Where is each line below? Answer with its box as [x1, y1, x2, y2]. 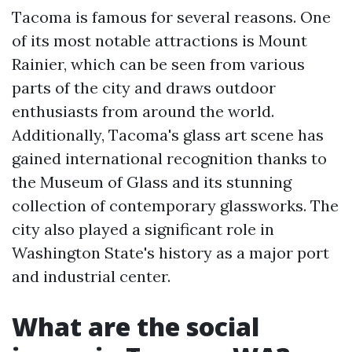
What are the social [12, 310, 259, 343]
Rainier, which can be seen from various [12, 54, 305, 74]
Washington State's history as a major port [12, 243, 329, 262]
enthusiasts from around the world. [12, 101, 274, 121]
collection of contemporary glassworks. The [12, 196, 339, 215]
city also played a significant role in [12, 219, 274, 239]
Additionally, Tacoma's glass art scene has [12, 125, 324, 145]
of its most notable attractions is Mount [12, 31, 307, 50]
